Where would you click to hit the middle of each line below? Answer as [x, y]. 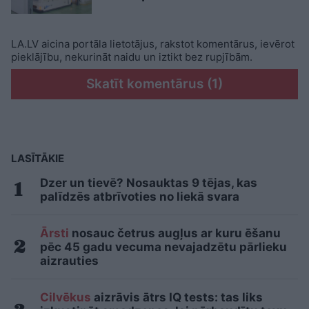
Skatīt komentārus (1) [154, 83]
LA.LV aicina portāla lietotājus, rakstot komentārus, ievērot [153, 43]
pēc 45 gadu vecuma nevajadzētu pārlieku [163, 247]
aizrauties [69, 260]
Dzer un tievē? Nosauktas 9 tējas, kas [149, 182]
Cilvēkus [66, 297]
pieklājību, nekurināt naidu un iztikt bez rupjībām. [132, 57]
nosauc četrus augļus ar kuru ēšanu [175, 233]
